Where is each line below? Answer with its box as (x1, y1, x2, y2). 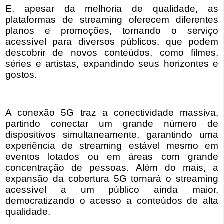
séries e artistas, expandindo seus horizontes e (5, 58, 218, 69)
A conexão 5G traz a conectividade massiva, (5, 107, 218, 118)
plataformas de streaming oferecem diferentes (5, 14, 218, 25)
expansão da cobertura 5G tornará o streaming (5, 173, 218, 184)
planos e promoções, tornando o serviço (5, 25, 218, 36)
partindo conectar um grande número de (5, 118, 218, 129)
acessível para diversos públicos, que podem (5, 36, 218, 47)
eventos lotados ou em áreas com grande (5, 151, 218, 162)
